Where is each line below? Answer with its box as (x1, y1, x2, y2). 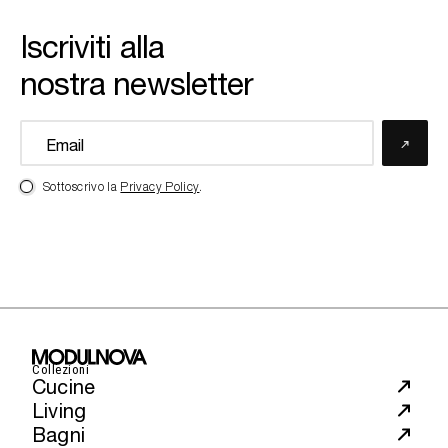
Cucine (32, 375, 96, 399)
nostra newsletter (20, 65, 254, 103)
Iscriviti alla (20, 28, 164, 66)
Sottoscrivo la (43, 182, 121, 194)
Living (32, 399, 87, 423)
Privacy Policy (120, 182, 200, 194)
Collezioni (32, 361, 90, 377)
